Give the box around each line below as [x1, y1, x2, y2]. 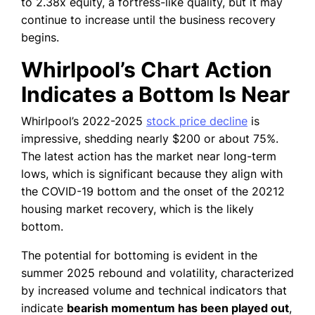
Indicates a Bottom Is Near [21, 82, 290, 108]
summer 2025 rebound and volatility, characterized [21, 266, 294, 281]
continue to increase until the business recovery [21, 13, 276, 27]
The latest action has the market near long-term [21, 149, 276, 164]
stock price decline [146, 114, 247, 129]
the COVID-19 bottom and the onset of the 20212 [21, 184, 285, 199]
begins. [21, 30, 63, 45]
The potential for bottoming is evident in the [21, 248, 257, 263]
